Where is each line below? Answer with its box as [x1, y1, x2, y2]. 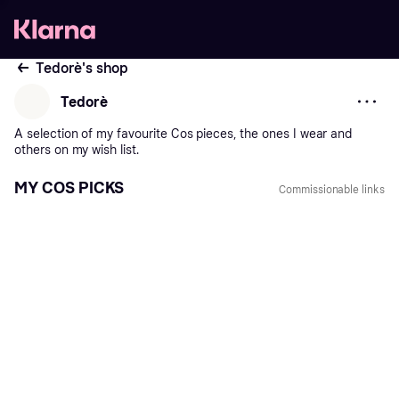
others [14, 142, 51, 158]
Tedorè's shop [36, 59, 129, 77]
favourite [113, 126, 167, 142]
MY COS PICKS [14, 178, 125, 198]
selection [22, 126, 78, 142]
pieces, [192, 126, 237, 142]
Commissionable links [278, 183, 385, 196]
